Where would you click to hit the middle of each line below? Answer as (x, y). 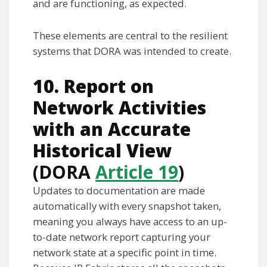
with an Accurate (112, 129)
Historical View (102, 151)
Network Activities (119, 108)
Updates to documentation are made (119, 191)
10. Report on (93, 86)
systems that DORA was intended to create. (132, 51)
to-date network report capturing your (122, 237)
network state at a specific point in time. (125, 253)
